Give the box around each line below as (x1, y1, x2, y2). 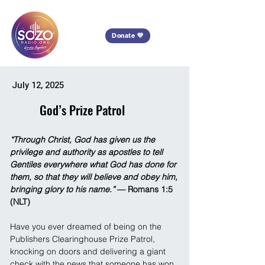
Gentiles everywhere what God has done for (10, 159, 179, 170)
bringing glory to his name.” (10, 184, 115, 195)
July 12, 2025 (12, 79, 64, 92)
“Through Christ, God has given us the (10, 134, 157, 145)
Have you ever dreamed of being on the (10, 221, 164, 232)
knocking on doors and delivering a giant (10, 246, 168, 257)
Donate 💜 (112, 32, 144, 40)
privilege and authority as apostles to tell (10, 147, 165, 157)
